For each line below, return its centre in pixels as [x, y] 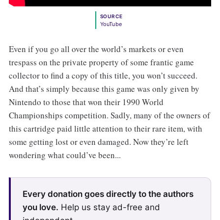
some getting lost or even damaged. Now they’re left [98, 142]
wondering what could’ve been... [65, 155]
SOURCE [111, 16]
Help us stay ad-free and [109, 207]
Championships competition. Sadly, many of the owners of [109, 115]
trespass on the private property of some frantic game [101, 62]
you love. [40, 207]
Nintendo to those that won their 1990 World [86, 102]
